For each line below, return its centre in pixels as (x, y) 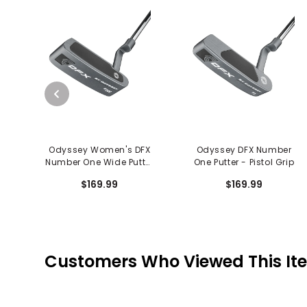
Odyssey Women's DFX (100, 149)
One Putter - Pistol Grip (244, 162)
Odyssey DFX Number (244, 149)
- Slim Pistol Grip (100, 174)
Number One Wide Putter (100, 162)
